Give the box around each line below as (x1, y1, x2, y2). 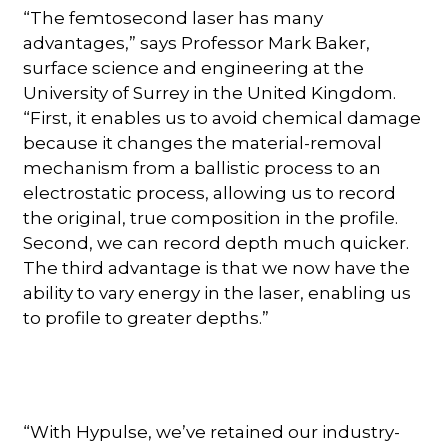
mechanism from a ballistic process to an (23, 157, 382, 178)
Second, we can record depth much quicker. (23, 232, 410, 253)
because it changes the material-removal (23, 132, 383, 153)
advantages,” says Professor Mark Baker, (23, 32, 371, 53)
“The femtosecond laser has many (23, 7, 324, 28)
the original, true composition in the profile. (23, 207, 399, 228)
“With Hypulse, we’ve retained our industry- (23, 421, 401, 442)
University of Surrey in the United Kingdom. (23, 82, 397, 103)
